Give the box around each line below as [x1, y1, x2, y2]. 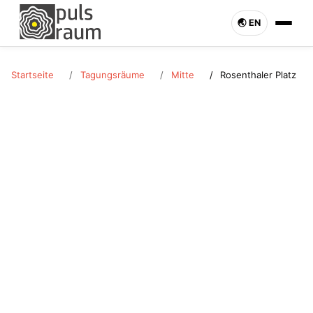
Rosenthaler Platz [220, 68, 297, 80]
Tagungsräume [80, 68, 145, 80]
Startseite [11, 68, 54, 80]
